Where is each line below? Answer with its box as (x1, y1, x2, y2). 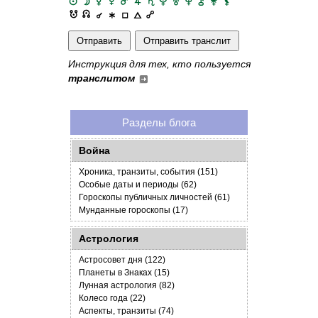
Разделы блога (122, 116, 196, 128)
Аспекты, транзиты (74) (79, 306, 174, 316)
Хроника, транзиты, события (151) (79, 167, 218, 177)
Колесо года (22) (79, 293, 146, 303)
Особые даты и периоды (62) (79, 180, 197, 190)
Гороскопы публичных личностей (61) (79, 192, 230, 202)
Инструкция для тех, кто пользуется (68, 58, 251, 70)
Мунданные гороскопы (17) (79, 205, 188, 215)
